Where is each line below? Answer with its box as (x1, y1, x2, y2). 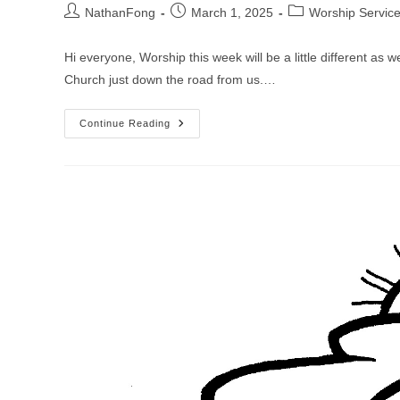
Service (170, 129, 218, 145)
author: (63, 22, 104, 37)
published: (170, 22, 228, 37)
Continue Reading (79, 118, 171, 129)
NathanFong (85, 5, 155, 21)
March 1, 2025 (191, 5, 273, 21)
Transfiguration (170, 154, 268, 170)
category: (287, 22, 340, 37)
